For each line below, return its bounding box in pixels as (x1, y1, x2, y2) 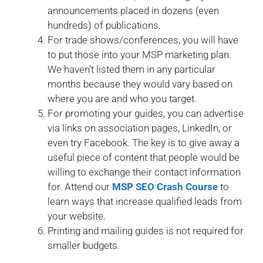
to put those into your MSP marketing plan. (48, 48, 231, 60)
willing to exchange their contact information (48, 166, 241, 178)
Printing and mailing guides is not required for (48, 224, 244, 237)
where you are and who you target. (48, 92, 197, 104)
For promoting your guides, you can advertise (48, 107, 244, 119)
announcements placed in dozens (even (48, 4, 219, 16)
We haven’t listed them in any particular (48, 63, 215, 75)
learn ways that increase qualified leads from (48, 195, 242, 207)
